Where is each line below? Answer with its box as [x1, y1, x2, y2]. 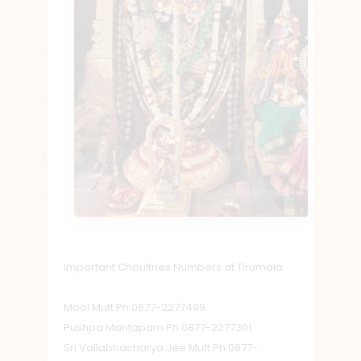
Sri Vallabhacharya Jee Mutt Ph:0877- [64, 340, 258, 356]
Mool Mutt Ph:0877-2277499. [64, 300, 208, 316]
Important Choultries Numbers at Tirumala [64, 259, 283, 276]
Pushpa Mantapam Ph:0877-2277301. [64, 320, 254, 336]
